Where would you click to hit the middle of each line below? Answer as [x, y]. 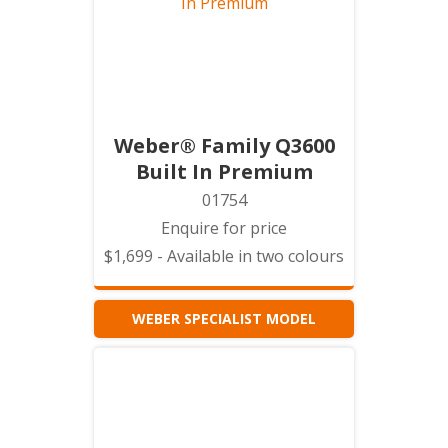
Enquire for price [224, 228]
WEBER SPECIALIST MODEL [224, 318]
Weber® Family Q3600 [224, 145]
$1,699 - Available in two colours [224, 256]
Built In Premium [224, 171]
